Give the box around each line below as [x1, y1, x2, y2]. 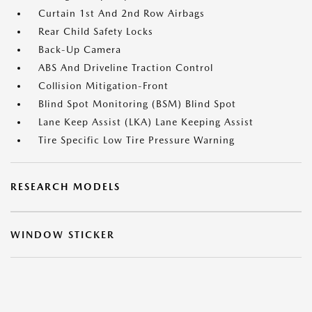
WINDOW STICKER [10, 229, 115, 240]
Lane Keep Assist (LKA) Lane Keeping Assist [38, 116, 253, 127]
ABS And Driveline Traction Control [38, 62, 213, 73]
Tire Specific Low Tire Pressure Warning [38, 134, 235, 146]
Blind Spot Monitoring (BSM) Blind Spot [38, 98, 236, 109]
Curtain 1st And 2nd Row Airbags [38, 8, 205, 19]
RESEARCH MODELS [10, 181, 120, 192]
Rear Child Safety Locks [38, 26, 153, 37]
